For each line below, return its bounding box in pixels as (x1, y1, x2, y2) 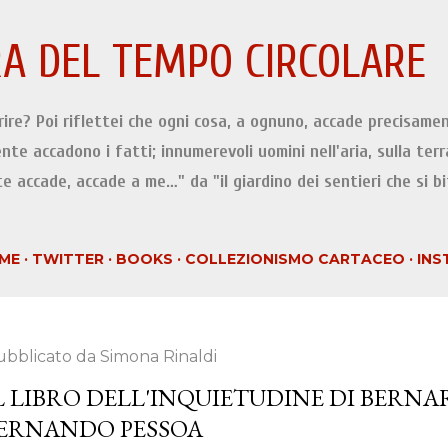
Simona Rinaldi (100, 347, 217, 366)
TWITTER (32, 250, 104, 268)
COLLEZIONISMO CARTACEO (185, 250, 405, 268)
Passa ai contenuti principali (115, 12, 333, 38)
